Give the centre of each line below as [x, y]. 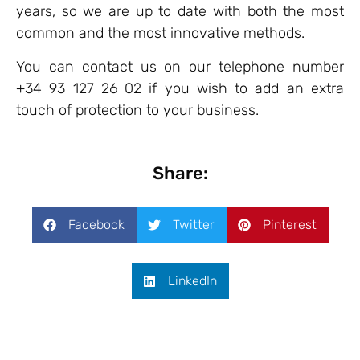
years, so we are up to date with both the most [180, 12]
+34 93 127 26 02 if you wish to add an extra [180, 88]
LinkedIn [192, 280]
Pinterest [289, 224]
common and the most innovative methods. [160, 33]
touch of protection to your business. [137, 110]
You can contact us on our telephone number [180, 66]
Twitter [193, 224]
